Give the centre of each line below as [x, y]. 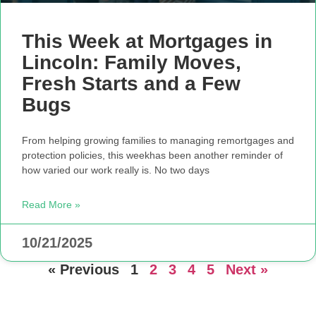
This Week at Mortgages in [147, 41]
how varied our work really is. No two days [116, 170]
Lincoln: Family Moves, [132, 62]
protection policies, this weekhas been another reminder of [152, 155]
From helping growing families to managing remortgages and [158, 140]
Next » [247, 269]
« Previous [84, 269]
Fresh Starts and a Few [131, 83]
